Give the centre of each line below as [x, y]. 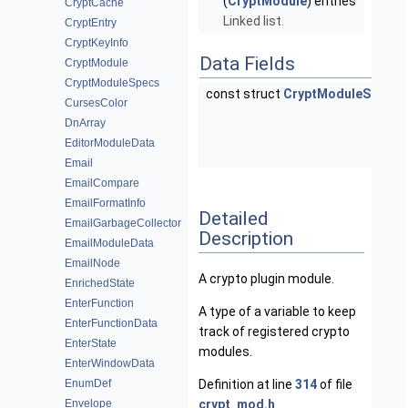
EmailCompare [102, 183]
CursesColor [96, 103]
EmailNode [92, 263]
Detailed [234, 218]
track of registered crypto [274, 332]
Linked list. [254, 21]
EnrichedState [100, 283]
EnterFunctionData [111, 323]
